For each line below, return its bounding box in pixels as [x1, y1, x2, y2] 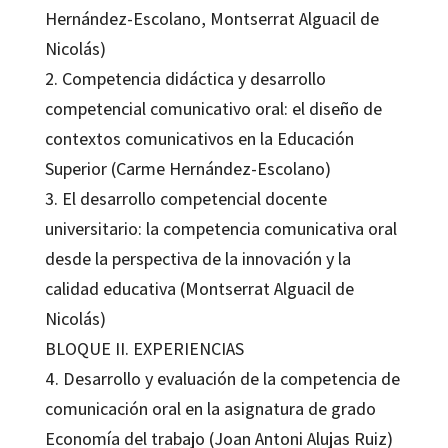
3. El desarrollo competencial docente [44, 186, 327, 210]
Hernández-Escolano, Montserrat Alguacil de [44, 6, 379, 30]
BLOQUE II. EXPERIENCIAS [44, 336, 244, 360]
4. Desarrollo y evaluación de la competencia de [44, 366, 400, 390]
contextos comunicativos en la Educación [44, 126, 354, 150]
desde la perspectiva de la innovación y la [44, 246, 351, 270]
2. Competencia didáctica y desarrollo [44, 66, 326, 90]
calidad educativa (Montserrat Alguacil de [44, 276, 354, 300]
